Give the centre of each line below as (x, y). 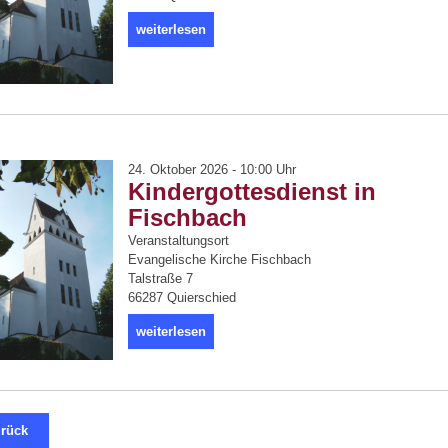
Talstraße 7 (160, 278)
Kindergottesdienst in (252, 191)
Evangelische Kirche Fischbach (219, 259)
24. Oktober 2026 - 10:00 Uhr (212, 169)
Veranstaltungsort (178, 240)
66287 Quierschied (182, 297)
